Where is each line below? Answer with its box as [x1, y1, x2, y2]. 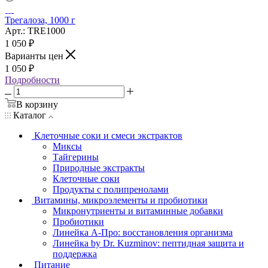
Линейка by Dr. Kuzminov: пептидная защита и [53, 237, 244, 248]
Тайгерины [53, 151, 99, 162]
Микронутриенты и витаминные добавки [53, 205, 223, 216]
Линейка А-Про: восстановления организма [53, 227, 233, 237]
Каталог [11, 109, 48, 120]
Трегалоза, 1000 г [5, 14, 75, 25]
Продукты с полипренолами [53, 184, 169, 194]
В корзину [16, 99, 58, 109]
